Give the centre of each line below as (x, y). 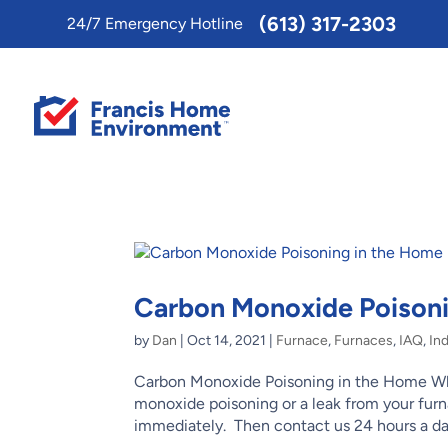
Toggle (33, 19)
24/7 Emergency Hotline (155, 23)
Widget (35, 63)
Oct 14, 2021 (227, 340)
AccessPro (46, 41)
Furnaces (364, 340)
